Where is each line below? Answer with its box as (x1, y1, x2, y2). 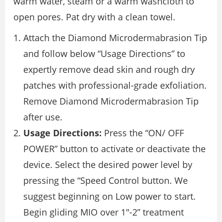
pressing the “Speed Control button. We (23, 174, 188, 187)
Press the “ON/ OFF (102, 127, 184, 139)
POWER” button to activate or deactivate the (23, 143, 206, 155)
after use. (23, 111, 62, 123)
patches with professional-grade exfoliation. (23, 79, 207, 92)
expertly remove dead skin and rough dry (23, 63, 195, 76)
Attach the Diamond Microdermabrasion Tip (23, 32, 207, 44)
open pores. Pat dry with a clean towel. (13, 11, 175, 23)
